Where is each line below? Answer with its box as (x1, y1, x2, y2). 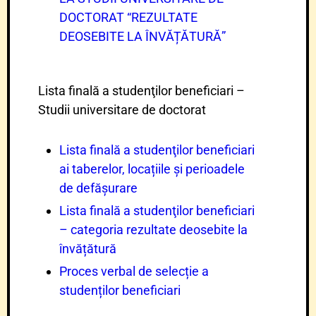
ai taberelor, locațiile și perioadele (59, 162, 245, 176)
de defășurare (59, 181, 138, 195)
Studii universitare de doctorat (38, 102, 206, 117)
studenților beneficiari (59, 283, 181, 298)
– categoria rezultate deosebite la (59, 222, 248, 237)
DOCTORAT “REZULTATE (59, 10, 197, 25)
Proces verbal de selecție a (59, 264, 209, 279)
